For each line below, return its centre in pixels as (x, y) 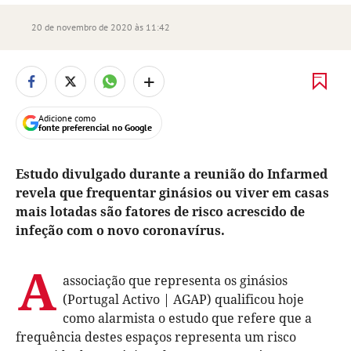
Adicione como (67, 118)
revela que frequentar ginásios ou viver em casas (172, 193)
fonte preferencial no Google (95, 127)
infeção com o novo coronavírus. (120, 230)
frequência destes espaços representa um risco (156, 337)
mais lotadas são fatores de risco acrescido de (160, 212)
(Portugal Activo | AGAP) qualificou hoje (183, 299)
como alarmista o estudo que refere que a (187, 318)
